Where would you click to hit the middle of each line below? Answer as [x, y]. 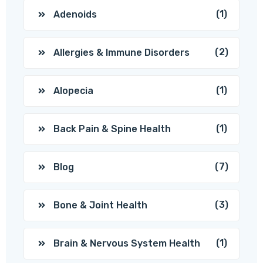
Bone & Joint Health [100, 205]
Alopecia [73, 90]
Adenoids [75, 14]
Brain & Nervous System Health [127, 243]
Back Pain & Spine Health [112, 129]
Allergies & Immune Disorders [122, 52]
